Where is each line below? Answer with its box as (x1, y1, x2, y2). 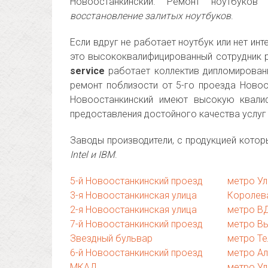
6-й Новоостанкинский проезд (70, 247, 203, 258)
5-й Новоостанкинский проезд (70, 175, 203, 187)
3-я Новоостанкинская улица (70, 190, 197, 201)
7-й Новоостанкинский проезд (70, 218, 203, 230)
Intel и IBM (70, 149, 115, 160)
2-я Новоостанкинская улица (70, 204, 197, 215)
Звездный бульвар (70, 233, 153, 244)
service (70, 65, 105, 77)
